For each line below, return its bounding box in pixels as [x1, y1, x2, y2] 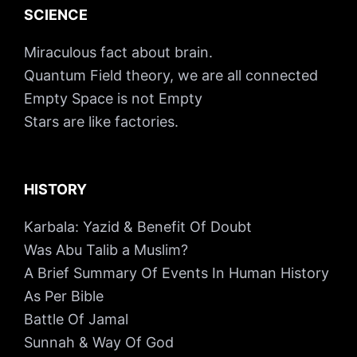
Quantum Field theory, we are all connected [23, 64, 318, 81]
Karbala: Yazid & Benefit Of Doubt [23, 215, 252, 233]
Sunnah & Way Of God [23, 331, 174, 348]
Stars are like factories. [23, 110, 178, 127]
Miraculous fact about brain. [23, 41, 213, 58]
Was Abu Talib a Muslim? [23, 238, 192, 256]
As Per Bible [23, 284, 104, 302]
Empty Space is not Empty [23, 87, 202, 104]
